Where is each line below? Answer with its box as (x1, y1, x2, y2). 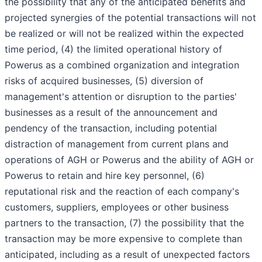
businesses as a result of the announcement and (5, 106, 218, 119)
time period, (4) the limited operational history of (5, 43, 222, 56)
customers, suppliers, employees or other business (5, 201, 229, 213)
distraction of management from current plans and (5, 138, 229, 150)
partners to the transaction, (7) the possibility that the (5, 217, 244, 229)
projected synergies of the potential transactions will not (5, 12, 256, 24)
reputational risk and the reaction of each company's (5, 185, 239, 198)
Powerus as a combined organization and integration (5, 59, 239, 71)
